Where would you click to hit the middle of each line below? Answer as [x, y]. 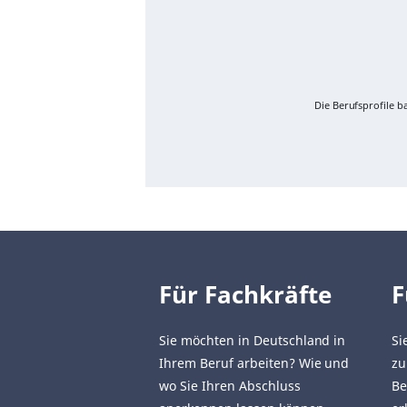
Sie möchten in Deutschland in [253, 341]
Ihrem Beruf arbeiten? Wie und [254, 363]
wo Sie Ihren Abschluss [230, 386]
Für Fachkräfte [245, 295]
